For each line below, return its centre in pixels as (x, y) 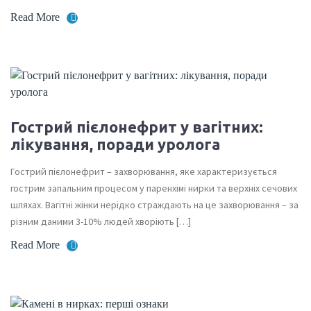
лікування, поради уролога (115, 144)
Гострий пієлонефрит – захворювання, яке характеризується (144, 171)
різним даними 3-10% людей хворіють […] (101, 221)
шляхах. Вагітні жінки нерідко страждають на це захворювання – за (154, 205)
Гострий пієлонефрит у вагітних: (137, 127)
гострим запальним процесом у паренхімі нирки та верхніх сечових (154, 188)
